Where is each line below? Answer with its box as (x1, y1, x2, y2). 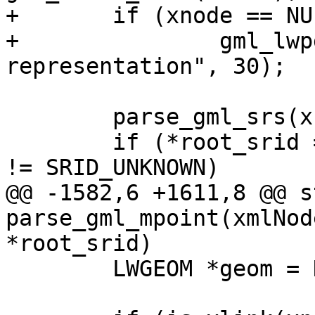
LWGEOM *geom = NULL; (6, 256, 19, 282)
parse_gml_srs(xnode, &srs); (6, 104, 19, 130)
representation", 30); (6, 53, 286, 79)
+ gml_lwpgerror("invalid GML (6, 28, 19, 54)
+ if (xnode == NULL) (6, 3, 19, 29)
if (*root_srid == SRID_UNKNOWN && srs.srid (6, 129, 19, 155)
